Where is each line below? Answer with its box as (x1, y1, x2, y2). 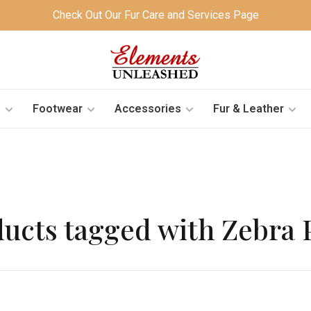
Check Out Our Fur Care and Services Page (52, 8, 259, 22)
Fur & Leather (212, 101, 284, 115)
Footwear (32, 101, 83, 115)
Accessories (114, 101, 181, 115)
